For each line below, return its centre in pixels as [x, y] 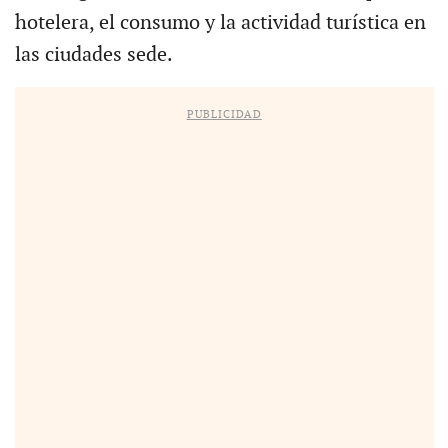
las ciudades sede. [93, 54]
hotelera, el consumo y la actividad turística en [220, 22]
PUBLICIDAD [224, 114]
